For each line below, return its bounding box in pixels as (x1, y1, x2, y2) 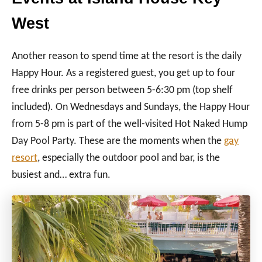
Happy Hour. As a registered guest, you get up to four (12, 67, 235, 79)
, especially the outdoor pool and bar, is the (37, 152, 220, 164)
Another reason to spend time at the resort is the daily (12, 50, 242, 62)
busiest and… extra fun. (12, 169, 111, 181)
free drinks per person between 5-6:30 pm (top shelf (12, 84, 233, 96)
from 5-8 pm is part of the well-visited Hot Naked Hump (12, 118, 247, 130)
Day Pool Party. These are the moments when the (12, 135, 224, 147)
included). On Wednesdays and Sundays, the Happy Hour (12, 101, 250, 113)
